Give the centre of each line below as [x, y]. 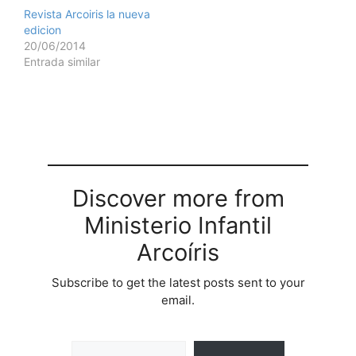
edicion [43, 30]
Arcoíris [178, 253]
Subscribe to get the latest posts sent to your [178, 283]
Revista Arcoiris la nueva [87, 14]
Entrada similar [62, 62]
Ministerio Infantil [178, 226]
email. [178, 300]
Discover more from [178, 199]
